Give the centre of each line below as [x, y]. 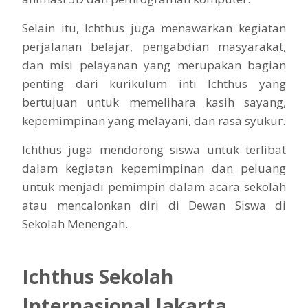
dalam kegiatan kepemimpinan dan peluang [154, 168]
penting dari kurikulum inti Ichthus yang [154, 84]
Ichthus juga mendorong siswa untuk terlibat [154, 150]
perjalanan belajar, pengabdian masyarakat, [154, 47]
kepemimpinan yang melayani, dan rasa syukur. [154, 121]
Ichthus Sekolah [98, 277]
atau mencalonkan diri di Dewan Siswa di [154, 206]
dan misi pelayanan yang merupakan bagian [154, 65]
